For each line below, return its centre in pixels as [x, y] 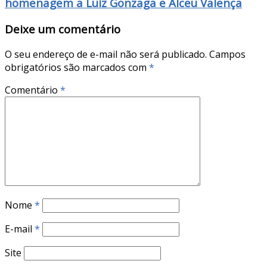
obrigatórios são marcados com [77, 67]
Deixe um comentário [63, 29]
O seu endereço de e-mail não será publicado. [106, 54]
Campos [227, 54]
